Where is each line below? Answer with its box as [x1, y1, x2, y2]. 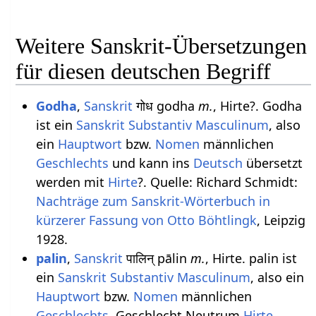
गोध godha [132, 97, 198, 115]
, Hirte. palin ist [205, 250, 297, 267]
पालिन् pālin [122, 250, 190, 267]
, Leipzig [256, 212, 305, 229]
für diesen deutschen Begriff [16, 58, 272, 84]
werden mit [35, 174, 108, 191]
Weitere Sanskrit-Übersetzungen [16, 32, 308, 59]
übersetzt [242, 154, 303, 172]
